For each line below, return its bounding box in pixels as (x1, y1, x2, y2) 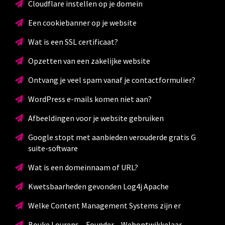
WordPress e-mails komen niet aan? (28, 93, 152, 104)
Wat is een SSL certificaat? (28, 36, 118, 47)
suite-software (28, 143, 78, 153)
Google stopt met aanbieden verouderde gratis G (28, 132, 196, 142)
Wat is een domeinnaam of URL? (28, 162, 138, 172)
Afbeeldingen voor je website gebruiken (28, 113, 164, 123)
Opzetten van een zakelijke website (28, 55, 150, 66)
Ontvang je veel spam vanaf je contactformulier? (28, 74, 195, 85)
